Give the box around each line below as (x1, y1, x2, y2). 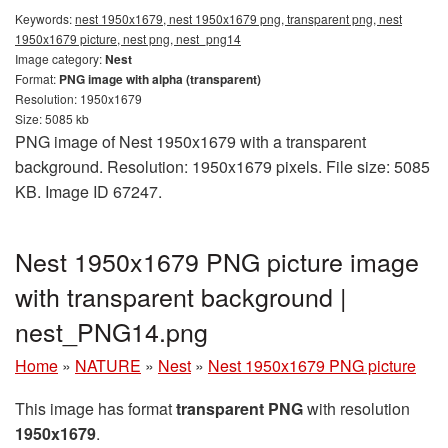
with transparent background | (15, 277, 347, 314)
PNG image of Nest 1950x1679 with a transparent (15, 129, 366, 153)
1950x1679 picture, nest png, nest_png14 (15, 29, 241, 47)
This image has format (15, 396, 176, 420)
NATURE (75, 353, 141, 377)
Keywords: (15, 9, 75, 27)
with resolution (303, 396, 410, 420)
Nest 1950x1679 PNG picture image (15, 242, 419, 279)
